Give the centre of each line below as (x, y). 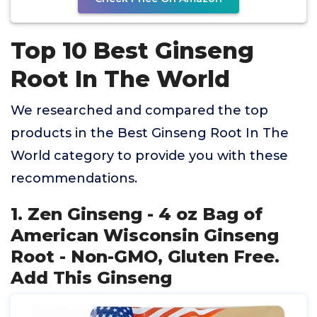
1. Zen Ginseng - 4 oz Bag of (137, 214)
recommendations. (74, 178)
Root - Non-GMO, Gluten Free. (145, 257)
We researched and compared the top (139, 110)
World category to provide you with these (149, 156)
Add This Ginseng (91, 278)
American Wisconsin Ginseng (145, 235)
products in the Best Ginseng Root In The (150, 133)
